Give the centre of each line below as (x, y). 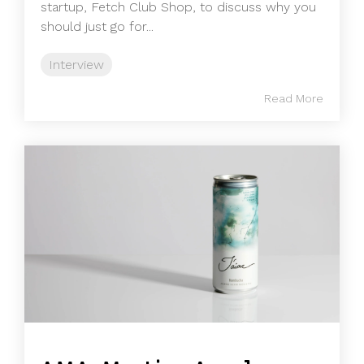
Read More (294, 98)
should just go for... (97, 26)
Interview (76, 64)
